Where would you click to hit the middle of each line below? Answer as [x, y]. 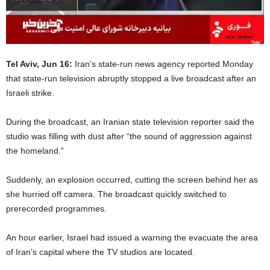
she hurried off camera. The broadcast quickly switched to [116, 194]
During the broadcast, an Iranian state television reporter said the [130, 122]
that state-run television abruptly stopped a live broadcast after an [131, 79]
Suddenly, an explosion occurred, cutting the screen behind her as [132, 180]
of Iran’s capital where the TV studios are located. [100, 252]
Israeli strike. [30, 93]
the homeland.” [35, 151]
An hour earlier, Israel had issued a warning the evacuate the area [132, 238]
